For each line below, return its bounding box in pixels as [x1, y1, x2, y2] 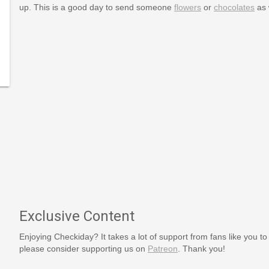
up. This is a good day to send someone [19, 2, 174, 12]
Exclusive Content [19, 207, 134, 225]
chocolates [213, 2, 255, 12]
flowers [174, 2, 201, 12]
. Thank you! [177, 243, 225, 253]
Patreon [147, 243, 178, 253]
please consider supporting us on [19, 243, 148, 253]
